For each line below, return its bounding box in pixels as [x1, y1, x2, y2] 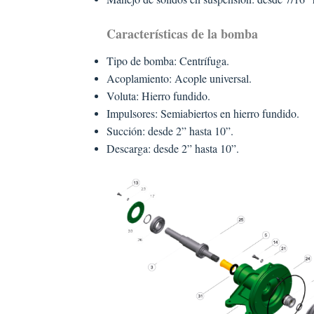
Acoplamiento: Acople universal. [106, 70, 252, 86]
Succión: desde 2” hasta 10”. [106, 123, 233, 138]
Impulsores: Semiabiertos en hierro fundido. [106, 105, 299, 121]
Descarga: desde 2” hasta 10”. [106, 140, 239, 156]
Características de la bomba [106, 25, 258, 43]
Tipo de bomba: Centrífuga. [106, 53, 229, 68]
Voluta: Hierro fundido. [106, 88, 210, 103]
